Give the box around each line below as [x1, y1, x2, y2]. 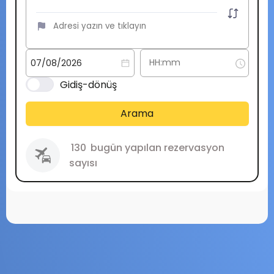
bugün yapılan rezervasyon [87, 140, 224, 155]
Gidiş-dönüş [59, 77, 117, 92]
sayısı [68, 155, 97, 170]
